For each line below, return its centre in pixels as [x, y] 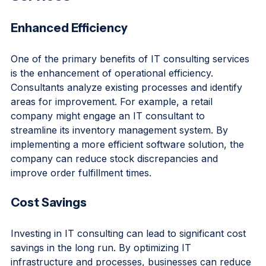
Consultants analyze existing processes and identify [128, 107]
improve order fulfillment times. [81, 193]
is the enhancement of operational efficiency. [113, 93]
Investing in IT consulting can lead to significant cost [130, 254]
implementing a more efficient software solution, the [129, 164]
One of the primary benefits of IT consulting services [132, 79]
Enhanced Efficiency [69, 48]
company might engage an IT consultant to [109, 136]
